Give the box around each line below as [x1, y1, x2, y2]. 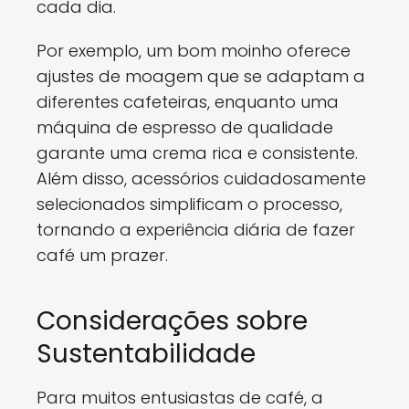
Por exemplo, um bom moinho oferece [37, 39, 351, 62]
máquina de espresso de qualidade [37, 116, 333, 139]
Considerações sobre [37, 303, 308, 339]
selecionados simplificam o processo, [37, 193, 342, 215]
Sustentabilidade [37, 336, 256, 372]
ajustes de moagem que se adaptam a [37, 65, 365, 88]
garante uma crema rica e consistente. [37, 142, 358, 164]
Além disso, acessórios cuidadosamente [37, 167, 366, 190]
